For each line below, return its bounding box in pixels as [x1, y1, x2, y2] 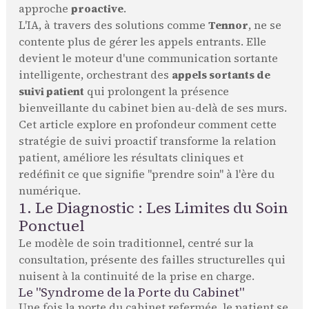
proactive [70, 1, 123, 17]
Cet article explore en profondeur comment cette [18, 117, 277, 132]
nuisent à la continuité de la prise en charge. [18, 269, 255, 284]
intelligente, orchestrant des [18, 68, 172, 83]
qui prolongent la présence [83, 84, 229, 99]
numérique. [18, 183, 81, 199]
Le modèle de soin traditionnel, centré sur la [18, 236, 254, 251]
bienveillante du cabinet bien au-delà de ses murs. [18, 101, 287, 116]
